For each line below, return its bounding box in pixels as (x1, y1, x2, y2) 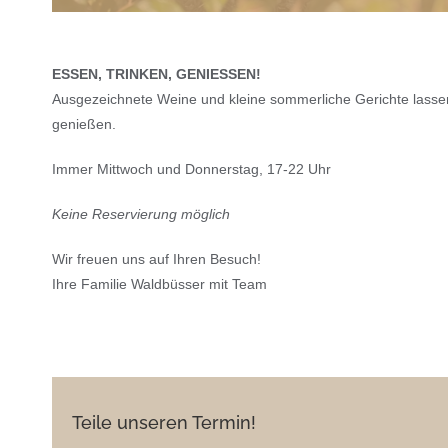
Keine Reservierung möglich (52, 205, 230, 222)
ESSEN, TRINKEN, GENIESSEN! (52, 65, 261, 82)
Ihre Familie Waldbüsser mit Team (52, 275, 267, 292)
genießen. (52, 115, 116, 132)
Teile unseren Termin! (72, 411, 256, 433)
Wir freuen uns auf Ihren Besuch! (52, 250, 261, 267)
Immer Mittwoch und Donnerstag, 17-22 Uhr (52, 160, 331, 177)
